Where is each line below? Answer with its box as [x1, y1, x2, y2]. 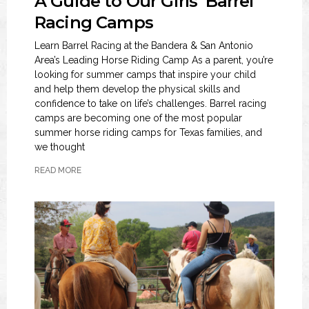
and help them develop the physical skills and [34, 83, 240, 94]
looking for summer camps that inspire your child [34, 69, 256, 80]
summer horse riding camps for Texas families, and [34, 127, 262, 138]
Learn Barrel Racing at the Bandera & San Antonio [34, 40, 253, 51]
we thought [34, 141, 85, 152]
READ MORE [34, 166, 81, 175]
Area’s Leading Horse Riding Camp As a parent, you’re [34, 54, 273, 66]
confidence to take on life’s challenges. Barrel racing [34, 98, 266, 109]
